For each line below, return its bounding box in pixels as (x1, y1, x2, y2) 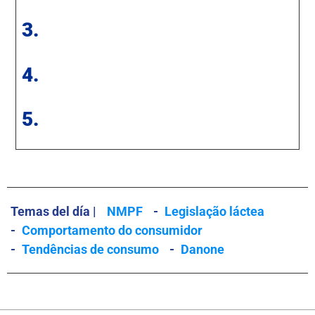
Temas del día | (11, 203, 96, 219)
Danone (181, 242, 224, 257)
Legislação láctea (165, 203, 264, 219)
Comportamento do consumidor (22, 222, 202, 238)
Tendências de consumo (22, 242, 159, 257)
